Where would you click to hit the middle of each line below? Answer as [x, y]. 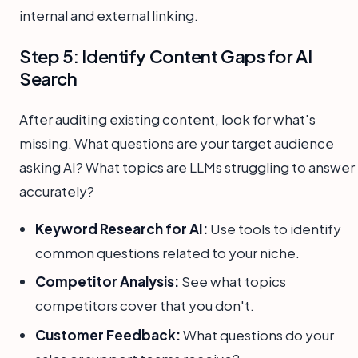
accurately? [57, 191]
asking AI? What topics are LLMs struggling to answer [187, 167]
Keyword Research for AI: [121, 228]
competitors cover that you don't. [145, 306]
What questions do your [257, 334]
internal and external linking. [109, 15]
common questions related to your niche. [167, 252]
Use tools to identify [274, 228]
